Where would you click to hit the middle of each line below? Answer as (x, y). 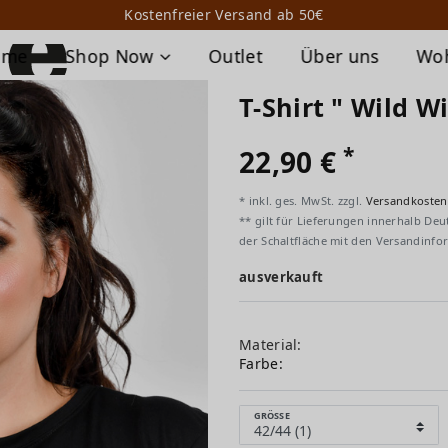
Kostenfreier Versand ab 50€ (224, 14)
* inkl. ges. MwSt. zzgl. (302, 200)
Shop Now (112, 56)
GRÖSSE (269, 415)
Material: (270, 344)
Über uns (339, 56)
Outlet (235, 56)
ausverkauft (281, 277)
